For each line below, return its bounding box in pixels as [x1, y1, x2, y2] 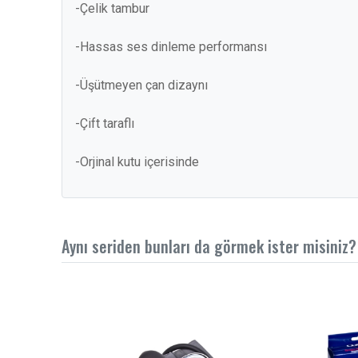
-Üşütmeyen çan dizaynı [75, 78, 208, 93]
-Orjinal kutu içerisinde [75, 154, 199, 169]
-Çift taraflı [75, 116, 134, 131]
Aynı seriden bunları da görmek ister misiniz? [62, 234, 356, 258]
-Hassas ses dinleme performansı [75, 39, 267, 54]
